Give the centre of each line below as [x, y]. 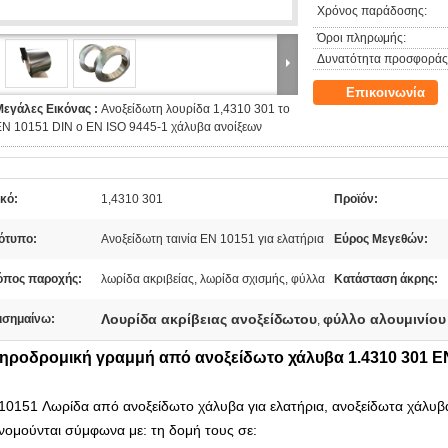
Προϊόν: [356, 199]
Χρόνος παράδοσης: [372, 11]
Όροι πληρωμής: [361, 38]
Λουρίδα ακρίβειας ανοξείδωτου [209, 319]
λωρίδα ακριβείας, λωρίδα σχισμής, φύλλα [213, 279]
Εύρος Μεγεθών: [381, 239]
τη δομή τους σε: [204, 430]
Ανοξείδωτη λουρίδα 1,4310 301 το [195, 109]
